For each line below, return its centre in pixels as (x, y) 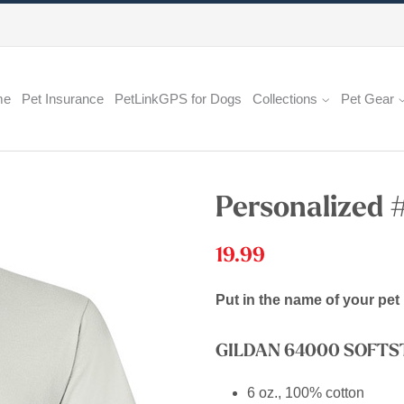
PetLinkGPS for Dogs (178, 99)
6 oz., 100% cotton (308, 393)
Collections (287, 99)
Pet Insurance (63, 99)
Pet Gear (369, 99)
